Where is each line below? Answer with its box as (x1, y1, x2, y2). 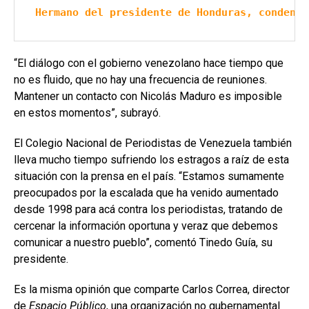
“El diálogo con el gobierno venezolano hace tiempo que (14, 57, 283, 70)
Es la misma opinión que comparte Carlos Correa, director (14, 283, 290, 297)
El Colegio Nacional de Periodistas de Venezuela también (14, 137, 292, 150)
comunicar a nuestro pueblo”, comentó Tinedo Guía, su (14, 236, 272, 250)
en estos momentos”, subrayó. (14, 106, 161, 120)
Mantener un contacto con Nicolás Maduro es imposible (14, 90, 282, 103)
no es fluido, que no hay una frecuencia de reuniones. (14, 73, 267, 87)
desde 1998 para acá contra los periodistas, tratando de (14, 203, 283, 217)
